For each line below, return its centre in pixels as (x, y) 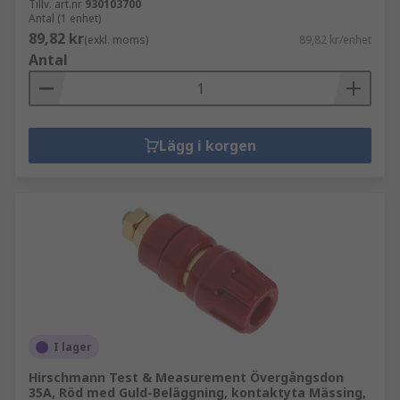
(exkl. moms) (116, 40)
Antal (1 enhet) (65, 18)
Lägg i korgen (207, 146)
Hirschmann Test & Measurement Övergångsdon (186, 377)
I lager (73, 347)
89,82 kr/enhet (335, 40)
